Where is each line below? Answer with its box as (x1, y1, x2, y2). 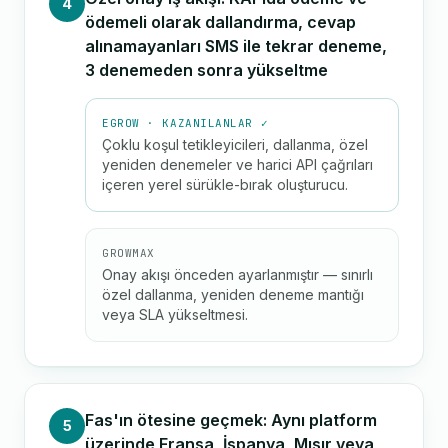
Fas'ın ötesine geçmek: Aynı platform (85, 410, 377, 430)
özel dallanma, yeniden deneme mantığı (102, 286, 364, 303)
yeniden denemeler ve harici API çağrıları (102, 156, 373, 173)
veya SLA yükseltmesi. (102, 306, 248, 323)
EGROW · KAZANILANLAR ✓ (102, 116, 269, 130)
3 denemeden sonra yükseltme (85, 60, 328, 80)
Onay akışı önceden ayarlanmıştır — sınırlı (102, 266, 373, 283)
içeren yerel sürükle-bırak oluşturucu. (102, 176, 348, 193)
